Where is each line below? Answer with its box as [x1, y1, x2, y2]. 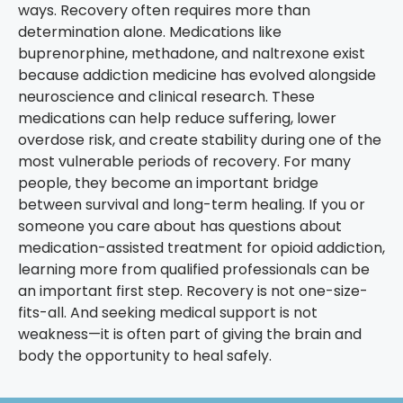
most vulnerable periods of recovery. [18, 151, 283, 173]
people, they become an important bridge [18, 173, 318, 194]
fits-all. [18, 302, 70, 324]
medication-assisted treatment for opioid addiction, [18, 237, 385, 259]
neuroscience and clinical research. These [18, 86, 315, 108]
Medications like [169, 22, 282, 43]
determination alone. [18, 22, 169, 43]
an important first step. [18, 281, 186, 302]
